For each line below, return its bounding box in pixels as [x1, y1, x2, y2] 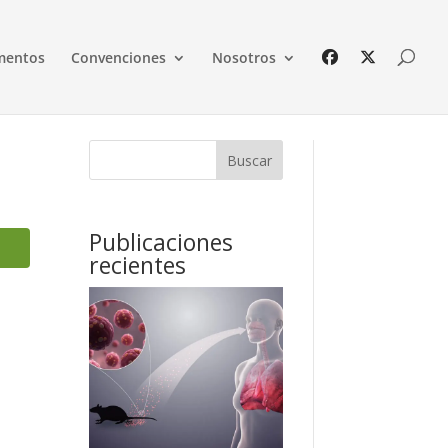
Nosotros [212, 48, 276, 67]
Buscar [226, 150, 272, 170]
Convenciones [71, 48, 166, 67]
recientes [89, 248, 187, 281]
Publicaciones [89, 225, 234, 258]
